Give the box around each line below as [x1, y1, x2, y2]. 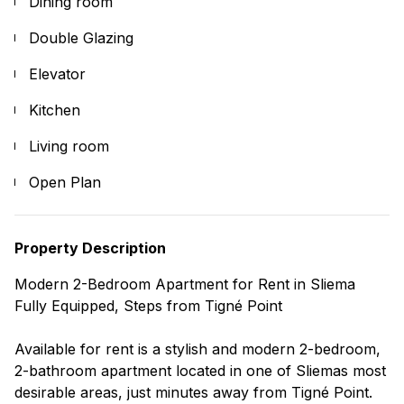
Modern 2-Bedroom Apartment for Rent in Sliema [14, 274, 355, 293]
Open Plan [29, 172, 101, 191]
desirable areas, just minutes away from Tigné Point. [14, 382, 372, 401]
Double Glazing [29, 28, 133, 47]
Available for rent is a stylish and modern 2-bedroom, [14, 339, 381, 358]
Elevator [29, 64, 86, 83]
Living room [29, 136, 109, 155]
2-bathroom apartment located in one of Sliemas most [14, 361, 386, 380]
